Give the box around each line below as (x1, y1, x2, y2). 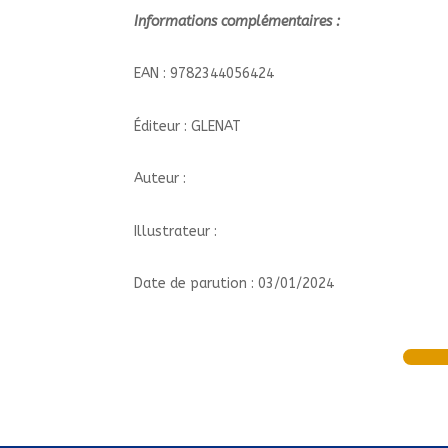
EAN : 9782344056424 (134, 65, 275, 83)
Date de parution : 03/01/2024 (134, 275, 335, 293)
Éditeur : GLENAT (134, 117, 242, 135)
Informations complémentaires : (134, 12, 345, 30)
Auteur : (134, 170, 187, 188)
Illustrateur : (134, 222, 218, 240)
